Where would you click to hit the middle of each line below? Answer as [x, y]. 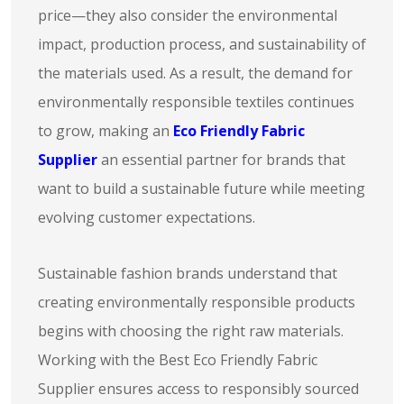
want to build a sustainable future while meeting [202, 188]
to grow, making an [106, 131]
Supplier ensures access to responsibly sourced [198, 389]
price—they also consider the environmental [188, 15]
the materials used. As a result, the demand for [195, 73]
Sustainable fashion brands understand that [188, 273]
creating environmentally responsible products [197, 302]
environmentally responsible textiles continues [196, 102]
